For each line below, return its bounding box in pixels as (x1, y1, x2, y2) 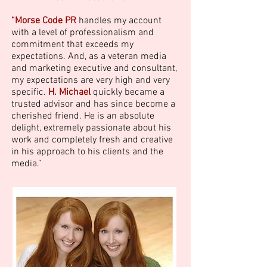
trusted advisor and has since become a (11, 98, 175, 110)
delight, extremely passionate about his (11, 122, 171, 134)
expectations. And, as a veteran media (11, 51, 166, 63)
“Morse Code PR (11, 15, 76, 27)
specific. (11, 86, 48, 98)
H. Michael (48, 86, 91, 98)
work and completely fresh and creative (11, 134, 173, 146)
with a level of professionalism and (11, 27, 154, 39)
